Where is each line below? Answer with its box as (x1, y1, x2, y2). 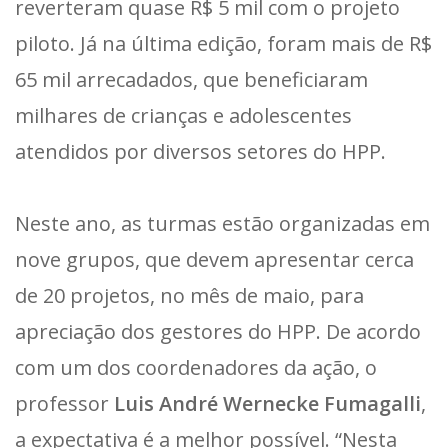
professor (15, 389, 114, 417)
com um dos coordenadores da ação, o (15, 353, 377, 381)
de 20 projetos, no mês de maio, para (15, 281, 364, 309)
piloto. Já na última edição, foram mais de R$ (15, 29, 432, 57)
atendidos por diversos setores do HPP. (15, 137, 386, 165)
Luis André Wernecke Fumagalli (114, 389, 421, 417)
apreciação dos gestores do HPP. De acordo (15, 317, 421, 345)
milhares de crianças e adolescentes (15, 101, 352, 129)
